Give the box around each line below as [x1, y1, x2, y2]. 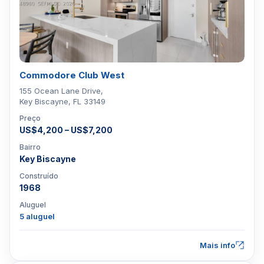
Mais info [200, 240, 235, 250]
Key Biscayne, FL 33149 [19, 97, 105, 106]
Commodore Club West [19, 70, 124, 81]
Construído [19, 171, 58, 180]
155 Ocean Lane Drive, [19, 86, 103, 95]
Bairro [19, 143, 41, 151]
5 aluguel [19, 212, 55, 221]
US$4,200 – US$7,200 [19, 125, 113, 135]
